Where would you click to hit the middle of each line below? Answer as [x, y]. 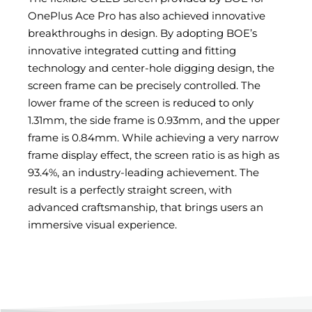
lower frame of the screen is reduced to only [141, 102]
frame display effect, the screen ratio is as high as [154, 155]
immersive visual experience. [102, 224]
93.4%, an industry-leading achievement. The [143, 172]
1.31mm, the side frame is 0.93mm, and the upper [154, 120]
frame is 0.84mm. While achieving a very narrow [153, 137]
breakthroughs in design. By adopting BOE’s [142, 33]
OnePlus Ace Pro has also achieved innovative [147, 15]
